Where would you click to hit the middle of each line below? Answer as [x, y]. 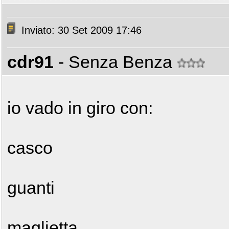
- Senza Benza [118, 62]
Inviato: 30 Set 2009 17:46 [80, 30]
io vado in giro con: [80, 108]
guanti [31, 188]
